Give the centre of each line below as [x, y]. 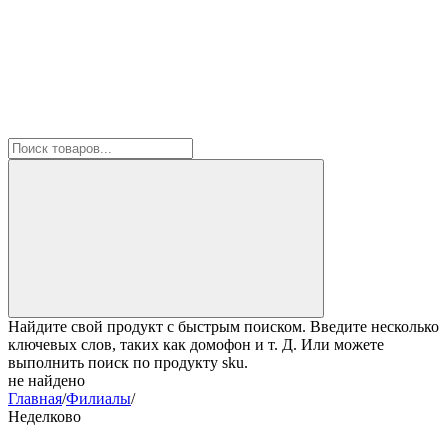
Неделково [44, 416]
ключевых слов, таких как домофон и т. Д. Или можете [196, 344]
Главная [35, 398]
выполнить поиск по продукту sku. [128, 362]
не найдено [46, 380]
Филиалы [98, 398]
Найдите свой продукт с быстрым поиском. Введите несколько [223, 326]
